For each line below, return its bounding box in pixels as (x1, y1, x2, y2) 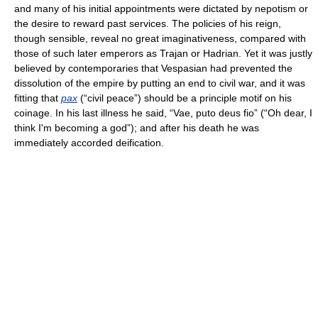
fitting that (14, 92, 61, 104)
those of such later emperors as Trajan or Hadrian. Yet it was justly (14, 48, 312, 59)
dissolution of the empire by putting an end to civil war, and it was (14, 77, 305, 89)
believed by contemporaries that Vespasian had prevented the (14, 62, 292, 74)
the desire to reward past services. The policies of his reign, (14, 18, 281, 29)
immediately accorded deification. (14, 137, 164, 148)
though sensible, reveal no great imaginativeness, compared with (14, 33, 306, 44)
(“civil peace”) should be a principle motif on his (77, 92, 292, 104)
